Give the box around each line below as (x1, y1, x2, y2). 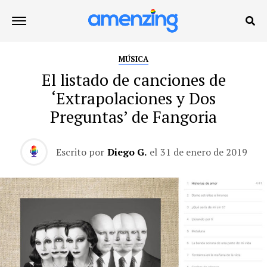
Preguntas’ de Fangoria (50, 106, 217, 128)
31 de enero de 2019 (160, 145, 247, 159)
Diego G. (107, 145, 147, 159)
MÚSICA (119, 54, 148, 64)
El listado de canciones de (41, 69, 226, 91)
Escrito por (55, 145, 104, 159)
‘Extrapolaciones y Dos (51, 88, 216, 109)
